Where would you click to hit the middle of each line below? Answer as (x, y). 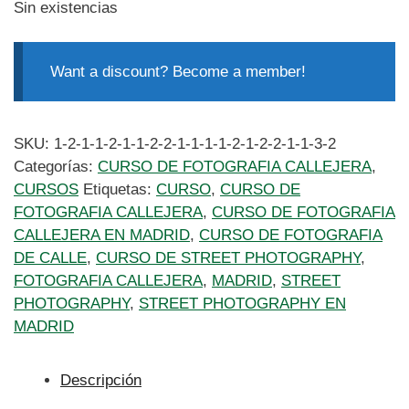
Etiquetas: (120, 190)
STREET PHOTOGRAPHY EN (242, 304)
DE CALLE (50, 258)
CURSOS (46, 190)
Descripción (101, 381)
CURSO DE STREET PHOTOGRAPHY (228, 258)
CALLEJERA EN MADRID (102, 236)
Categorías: (56, 167)
